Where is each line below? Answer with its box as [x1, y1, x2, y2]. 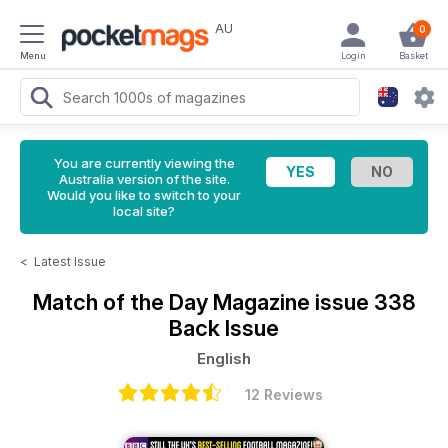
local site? [113, 203, 175, 219]
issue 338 [314, 289, 416, 315]
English [197, 349, 251, 368]
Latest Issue [34, 254, 106, 269]
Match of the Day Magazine [32, 289, 315, 315]
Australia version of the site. [58, 171, 230, 187]
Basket [398, 50, 428, 61]
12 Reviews [245, 386, 323, 403]
